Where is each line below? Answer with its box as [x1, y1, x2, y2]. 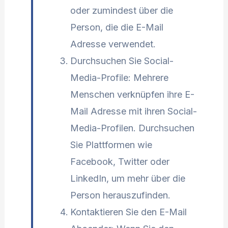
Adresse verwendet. [70, 38, 156, 49]
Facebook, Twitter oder [70, 156, 169, 167]
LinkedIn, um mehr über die [70, 173, 185, 184]
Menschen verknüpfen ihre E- [70, 89, 194, 100]
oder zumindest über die [70, 5, 173, 16]
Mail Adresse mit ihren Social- [70, 105, 197, 117]
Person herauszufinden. [70, 189, 170, 201]
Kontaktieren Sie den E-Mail [70, 206, 187, 217]
